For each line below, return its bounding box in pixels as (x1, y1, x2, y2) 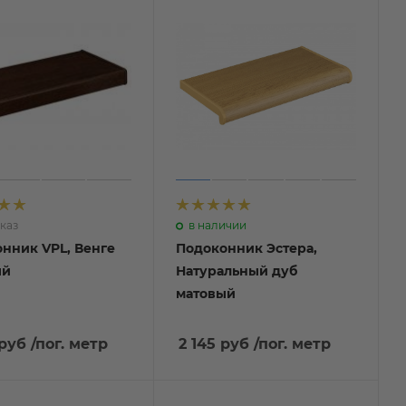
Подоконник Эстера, (175, 239, 317, 256)
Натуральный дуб (175, 262, 297, 279)
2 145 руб (178, 334, 249, 353)
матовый (175, 285, 236, 302)
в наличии (188, 217, 246, 232)
